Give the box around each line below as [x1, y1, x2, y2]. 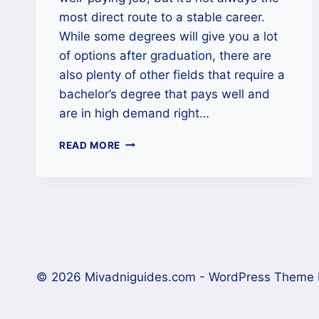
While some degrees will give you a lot [59, 28, 278, 43]
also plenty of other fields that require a [59, 67, 285, 82]
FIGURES [120, 195, 164, 207]
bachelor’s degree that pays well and [59, 86, 270, 101]
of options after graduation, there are [59, 48, 271, 63]
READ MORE [59, 139, 121, 151]
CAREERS [120, 135, 168, 147]
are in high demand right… [59, 105, 209, 120]
